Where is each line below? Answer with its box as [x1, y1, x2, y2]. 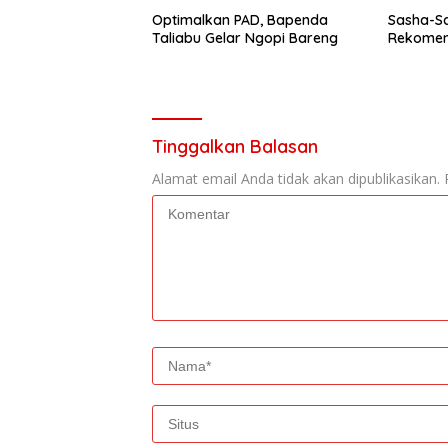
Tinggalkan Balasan [152, 135, 318, 159]
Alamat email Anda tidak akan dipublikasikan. [152, 169, 440, 189]
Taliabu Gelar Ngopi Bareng [152, 29, 338, 48]
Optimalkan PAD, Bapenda [152, 11, 328, 30]
